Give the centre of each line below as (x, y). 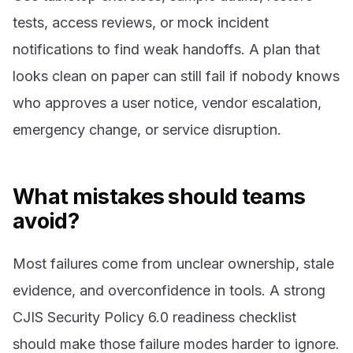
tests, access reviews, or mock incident (141, 23)
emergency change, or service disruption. (147, 130)
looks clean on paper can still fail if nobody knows (176, 76)
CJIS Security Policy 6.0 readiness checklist (154, 318)
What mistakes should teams (159, 197)
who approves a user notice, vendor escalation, (167, 103)
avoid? (46, 221)
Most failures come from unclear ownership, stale (173, 264)
